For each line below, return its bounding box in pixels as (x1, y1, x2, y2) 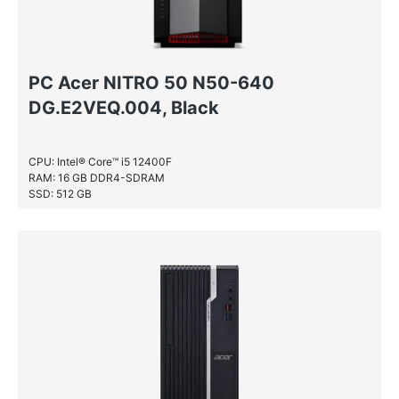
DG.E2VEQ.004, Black (28, 97, 219, 118)
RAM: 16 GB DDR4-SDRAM (28, 171, 165, 184)
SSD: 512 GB (28, 187, 92, 200)
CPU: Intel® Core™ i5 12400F (28, 155, 172, 168)
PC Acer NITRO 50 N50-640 (28, 72, 274, 94)
